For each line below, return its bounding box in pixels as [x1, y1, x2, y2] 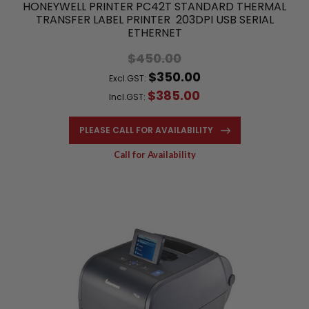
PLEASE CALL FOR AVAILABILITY [79, 123, 213, 136]
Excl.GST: [108, 72, 148, 84]
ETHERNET [127, 24, 182, 41]
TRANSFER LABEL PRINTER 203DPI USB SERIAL [35, 11, 274, 28]
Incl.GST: [109, 90, 148, 103]
